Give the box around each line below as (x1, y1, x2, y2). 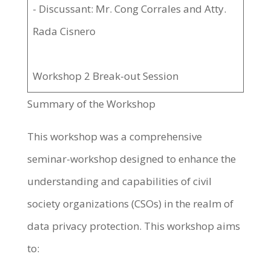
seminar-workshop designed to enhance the (27, 152, 236, 166)
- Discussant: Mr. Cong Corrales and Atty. (33, 2, 227, 16)
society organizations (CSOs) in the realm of (27, 197, 233, 211)
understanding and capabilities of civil (27, 174, 212, 188)
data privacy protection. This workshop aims (27, 219, 240, 233)
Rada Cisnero (33, 24, 96, 38)
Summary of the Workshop (27, 97, 155, 111)
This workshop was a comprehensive (27, 129, 202, 143)
